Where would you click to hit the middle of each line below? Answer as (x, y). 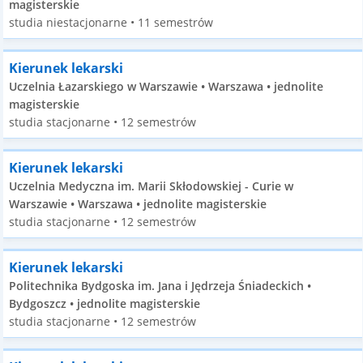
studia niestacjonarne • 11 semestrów (111, 22)
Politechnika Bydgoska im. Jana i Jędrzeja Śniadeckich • (160, 286)
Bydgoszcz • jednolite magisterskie (105, 303)
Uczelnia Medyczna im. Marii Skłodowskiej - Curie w (152, 186)
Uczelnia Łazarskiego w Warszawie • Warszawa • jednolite (167, 86)
